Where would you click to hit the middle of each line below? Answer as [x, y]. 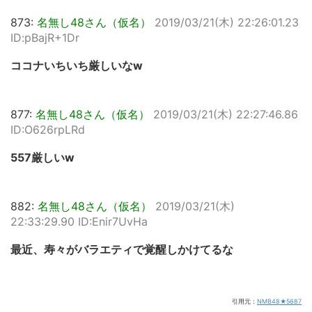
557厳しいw [42, 157]
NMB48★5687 [279, 301]
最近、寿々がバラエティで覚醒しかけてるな [122, 249]
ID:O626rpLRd [48, 130]
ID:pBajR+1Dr [45, 38]
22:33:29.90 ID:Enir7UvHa [79, 221]
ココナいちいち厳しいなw [77, 65]
